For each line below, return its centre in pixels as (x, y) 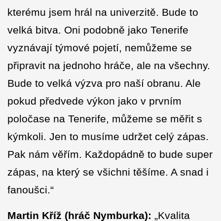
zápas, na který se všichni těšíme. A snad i (108, 172)
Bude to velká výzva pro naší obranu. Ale (104, 83)
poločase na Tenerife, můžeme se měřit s (105, 119)
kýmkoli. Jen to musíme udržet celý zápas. (108, 137)
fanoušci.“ (31, 190)
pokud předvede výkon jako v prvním (94, 101)
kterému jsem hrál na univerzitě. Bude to (103, 12)
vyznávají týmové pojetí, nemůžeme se (100, 48)
